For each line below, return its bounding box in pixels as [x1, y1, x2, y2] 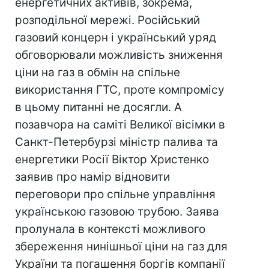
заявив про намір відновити [15, 170, 170, 184]
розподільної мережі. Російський [15, 13, 200, 27]
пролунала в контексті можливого [15, 222, 205, 236]
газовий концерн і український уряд [15, 31, 216, 44]
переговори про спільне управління [15, 187, 216, 201]
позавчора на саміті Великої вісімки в [15, 118, 225, 131]
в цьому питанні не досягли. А [15, 100, 182, 114]
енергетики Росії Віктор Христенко [15, 153, 209, 166]
